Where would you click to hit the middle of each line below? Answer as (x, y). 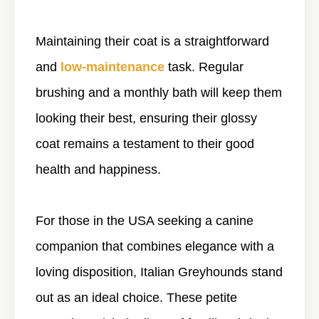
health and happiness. (98, 170)
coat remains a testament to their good (145, 144)
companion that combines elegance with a (155, 247)
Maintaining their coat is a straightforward (152, 42)
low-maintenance (113, 67)
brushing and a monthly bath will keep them (159, 93)
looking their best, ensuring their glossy (146, 119)
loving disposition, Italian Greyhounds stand (159, 272)
